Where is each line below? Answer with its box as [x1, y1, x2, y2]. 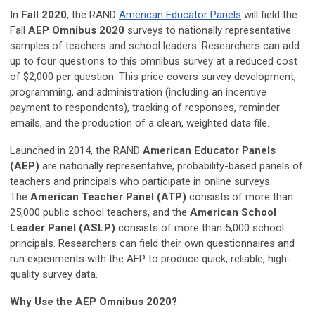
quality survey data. [10, 267, 98, 281]
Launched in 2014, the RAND [10, 143, 143, 157]
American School [190, 205, 276, 219]
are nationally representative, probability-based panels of [39, 159, 303, 172]
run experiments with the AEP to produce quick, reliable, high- [10, 252, 291, 265]
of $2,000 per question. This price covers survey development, [10, 70, 296, 83]
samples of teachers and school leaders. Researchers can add [10, 39, 300, 52]
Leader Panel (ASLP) [10, 221, 115, 234]
